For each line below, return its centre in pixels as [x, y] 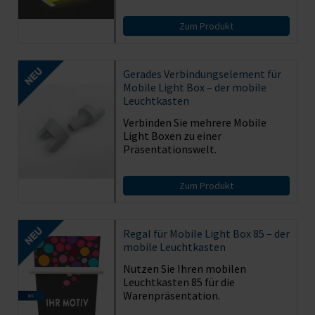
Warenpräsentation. [171, 295]
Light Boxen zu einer [172, 135]
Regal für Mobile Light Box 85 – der [206, 233]
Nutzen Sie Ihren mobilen [184, 268]
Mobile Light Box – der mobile [194, 87]
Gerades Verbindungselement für [202, 73]
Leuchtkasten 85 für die [179, 282]
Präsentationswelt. [169, 149]
